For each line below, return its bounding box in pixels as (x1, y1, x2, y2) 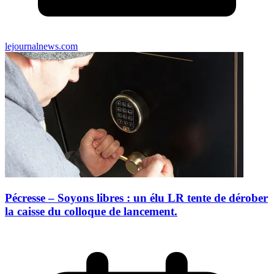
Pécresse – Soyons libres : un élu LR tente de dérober (5, 191, 268, 204)
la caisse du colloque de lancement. (5, 204, 177, 218)
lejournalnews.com (5, 41, 78, 52)
